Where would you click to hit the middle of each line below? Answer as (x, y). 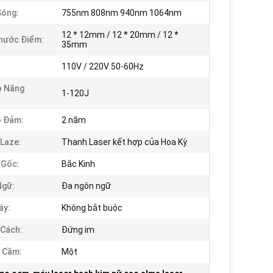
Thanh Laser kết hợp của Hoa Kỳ (124, 142)
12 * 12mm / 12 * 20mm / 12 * (120, 35)
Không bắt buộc (92, 208)
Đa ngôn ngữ (86, 186)
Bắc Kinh (78, 164)
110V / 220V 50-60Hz (103, 66)
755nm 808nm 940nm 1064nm (122, 13)
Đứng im (78, 230)
